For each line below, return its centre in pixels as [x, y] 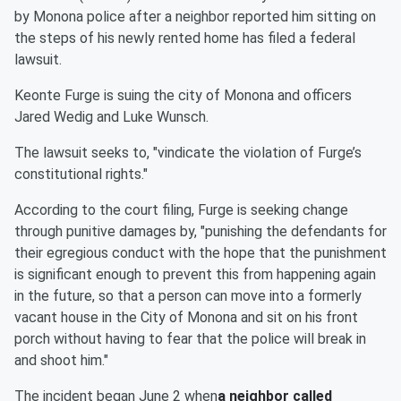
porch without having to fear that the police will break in [190, 339]
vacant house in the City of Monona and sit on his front [186, 317]
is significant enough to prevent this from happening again [195, 274]
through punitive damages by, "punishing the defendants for [200, 231]
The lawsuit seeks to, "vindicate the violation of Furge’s [188, 153]
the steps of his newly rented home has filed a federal [185, 38]
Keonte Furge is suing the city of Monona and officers [183, 95]
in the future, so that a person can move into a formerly [188, 296]
